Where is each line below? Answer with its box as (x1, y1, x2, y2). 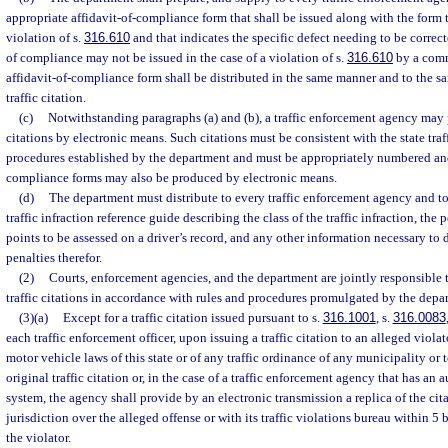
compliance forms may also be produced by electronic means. (6, 170, 337, 185)
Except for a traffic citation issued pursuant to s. (62, 310, 323, 325)
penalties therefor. (6, 250, 102, 265)
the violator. (6, 430, 71, 445)
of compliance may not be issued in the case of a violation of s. (6, 50, 347, 65)
